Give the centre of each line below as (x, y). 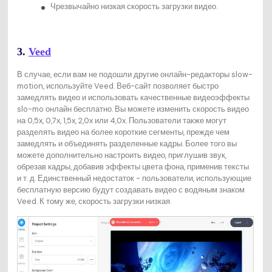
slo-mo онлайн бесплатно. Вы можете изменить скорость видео (133, 109)
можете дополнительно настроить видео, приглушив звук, (121, 155)
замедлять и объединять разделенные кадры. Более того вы (127, 143)
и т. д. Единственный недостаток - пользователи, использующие (134, 178)
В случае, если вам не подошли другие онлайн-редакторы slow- (134, 74)
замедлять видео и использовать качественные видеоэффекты (133, 97)
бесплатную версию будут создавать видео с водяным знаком (131, 189)
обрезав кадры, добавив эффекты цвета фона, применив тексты (133, 166)
